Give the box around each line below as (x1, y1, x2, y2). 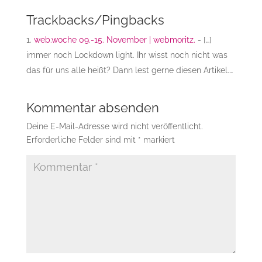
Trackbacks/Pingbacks (26, 12, 164, 27)
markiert (140, 135, 175, 144)
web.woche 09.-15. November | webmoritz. (33, 35, 195, 44)
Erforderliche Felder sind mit (26, 135, 138, 144)
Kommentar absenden (26, 99, 159, 115)
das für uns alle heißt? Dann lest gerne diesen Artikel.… (26, 65, 233, 75)
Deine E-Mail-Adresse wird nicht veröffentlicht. (26, 121, 203, 131)
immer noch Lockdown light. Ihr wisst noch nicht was (26, 50, 227, 60)
